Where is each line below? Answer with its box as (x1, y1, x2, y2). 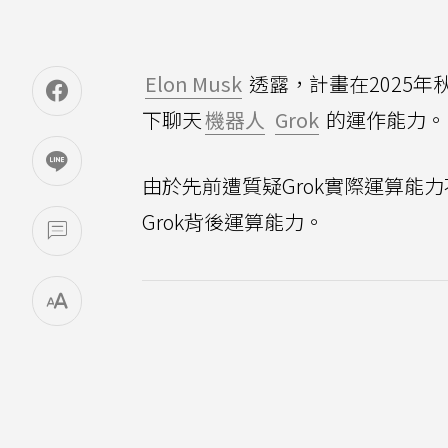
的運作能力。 (322, 105, 446, 134)
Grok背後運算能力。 (142, 207, 324, 236)
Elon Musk (145, 69, 242, 98)
